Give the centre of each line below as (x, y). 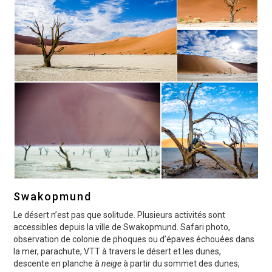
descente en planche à (58, 264)
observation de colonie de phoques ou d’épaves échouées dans (134, 240)
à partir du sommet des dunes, (181, 264)
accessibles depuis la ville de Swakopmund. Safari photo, (122, 227)
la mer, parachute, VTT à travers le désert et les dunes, (117, 252)
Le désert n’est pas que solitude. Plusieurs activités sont (120, 215)
